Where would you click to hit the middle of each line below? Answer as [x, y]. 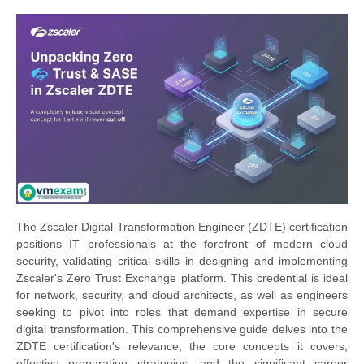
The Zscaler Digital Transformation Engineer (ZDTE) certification [182, 227]
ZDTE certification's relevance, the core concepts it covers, [182, 347]
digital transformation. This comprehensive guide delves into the [182, 329]
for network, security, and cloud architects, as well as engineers [182, 295]
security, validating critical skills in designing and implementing [182, 261]
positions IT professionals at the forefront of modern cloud [182, 244]
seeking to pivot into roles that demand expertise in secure [182, 312]
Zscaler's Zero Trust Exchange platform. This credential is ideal [182, 278]
